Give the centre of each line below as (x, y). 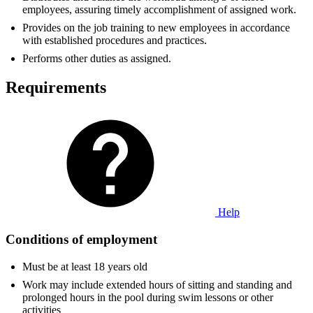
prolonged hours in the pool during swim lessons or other (148, 297)
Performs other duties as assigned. (97, 58)
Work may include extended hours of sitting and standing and (157, 284)
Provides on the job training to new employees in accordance (156, 27)
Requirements (56, 88)
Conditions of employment (81, 240)
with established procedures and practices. (115, 40)
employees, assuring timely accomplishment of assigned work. (159, 9)
